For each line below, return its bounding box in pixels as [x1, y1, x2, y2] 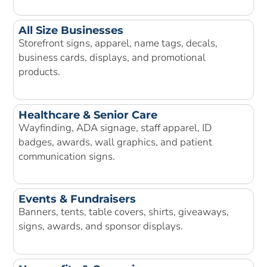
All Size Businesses [18, 24, 123, 38]
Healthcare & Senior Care [18, 108, 157, 122]
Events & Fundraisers [18, 193, 136, 206]
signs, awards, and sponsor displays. [18, 219, 183, 234]
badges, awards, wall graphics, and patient [18, 135, 212, 149]
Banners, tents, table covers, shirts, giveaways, [18, 205, 229, 219]
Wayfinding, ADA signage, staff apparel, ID [18, 120, 212, 135]
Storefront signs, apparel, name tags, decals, [18, 36, 218, 51]
